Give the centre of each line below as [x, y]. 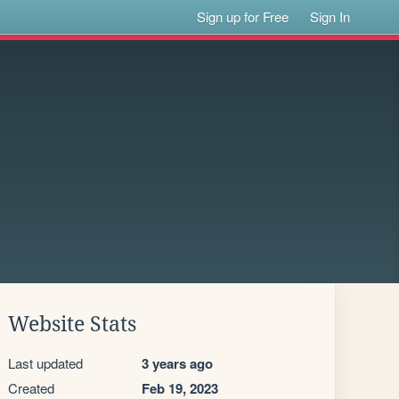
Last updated [45, 363]
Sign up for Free [243, 16]
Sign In [330, 16]
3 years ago [177, 363]
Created [31, 388]
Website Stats [72, 324]
